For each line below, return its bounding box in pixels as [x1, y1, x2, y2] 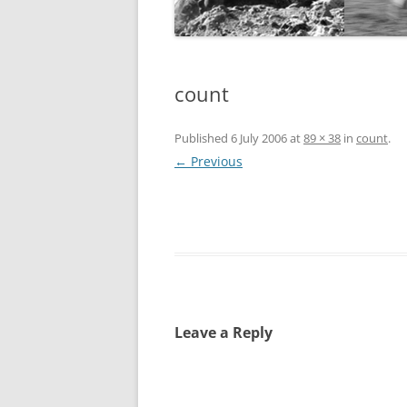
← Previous [174, 153, 243, 170]
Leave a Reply [174, 323, 273, 342]
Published [174, 130, 231, 146]
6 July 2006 [231, 130, 287, 146]
